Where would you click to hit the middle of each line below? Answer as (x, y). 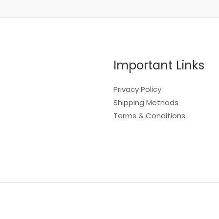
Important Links (159, 66)
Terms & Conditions (149, 116)
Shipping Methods (146, 103)
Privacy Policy (137, 89)
